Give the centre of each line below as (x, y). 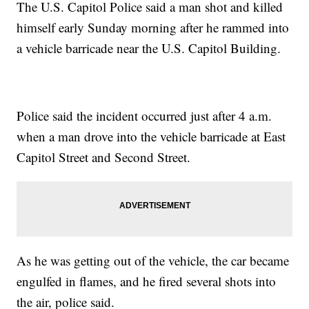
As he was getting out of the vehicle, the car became (153, 261)
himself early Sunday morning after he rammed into (153, 28)
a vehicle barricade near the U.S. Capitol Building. (149, 48)
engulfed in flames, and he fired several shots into (147, 281)
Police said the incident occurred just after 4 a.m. (144, 116)
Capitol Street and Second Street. (104, 157)
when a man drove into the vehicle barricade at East (151, 137)
